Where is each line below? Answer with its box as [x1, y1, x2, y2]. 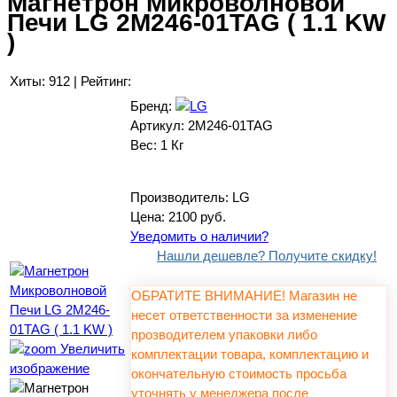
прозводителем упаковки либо [131, 326, 317, 342]
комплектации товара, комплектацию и [131, 346, 369, 362]
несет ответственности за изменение [131, 307, 357, 323]
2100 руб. [168, 208, 226, 224]
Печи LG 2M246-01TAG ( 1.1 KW [7, 9, 385, 37]
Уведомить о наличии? [130, 228, 269, 244]
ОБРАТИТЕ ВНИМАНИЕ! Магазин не [131, 287, 357, 303]
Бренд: [130, 97, 172, 113]
